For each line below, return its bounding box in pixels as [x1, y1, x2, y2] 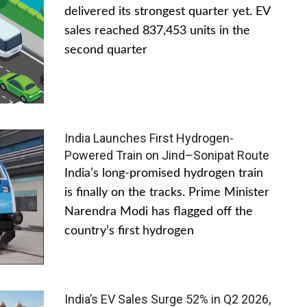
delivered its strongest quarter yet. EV [64, 5, 270, 18]
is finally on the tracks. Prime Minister [64, 186, 269, 199]
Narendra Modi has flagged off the [64, 205, 253, 218]
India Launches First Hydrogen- [64, 130, 234, 145]
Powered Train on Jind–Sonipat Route [64, 147, 269, 162]
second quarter [64, 43, 147, 56]
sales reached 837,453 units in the [64, 24, 250, 37]
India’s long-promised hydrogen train [64, 167, 263, 180]
